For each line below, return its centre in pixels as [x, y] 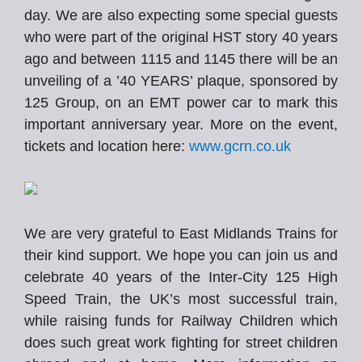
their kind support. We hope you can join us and [181, 255]
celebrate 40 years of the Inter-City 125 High [181, 277]
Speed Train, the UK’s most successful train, [181, 299]
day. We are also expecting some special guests [181, 15]
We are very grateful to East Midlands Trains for [181, 234]
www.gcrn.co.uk [240, 146]
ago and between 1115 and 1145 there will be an [181, 59]
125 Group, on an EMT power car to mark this [181, 103]
